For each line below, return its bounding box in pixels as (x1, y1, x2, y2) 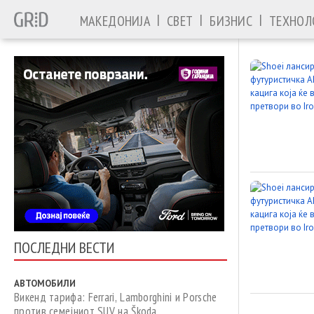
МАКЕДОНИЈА (80, 12, 150, 30)
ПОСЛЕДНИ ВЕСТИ (14, 238, 114, 257)
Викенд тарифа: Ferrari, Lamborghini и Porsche (14, 289, 217, 305)
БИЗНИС (210, 12, 253, 30)
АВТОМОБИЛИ (14, 278, 76, 289)
